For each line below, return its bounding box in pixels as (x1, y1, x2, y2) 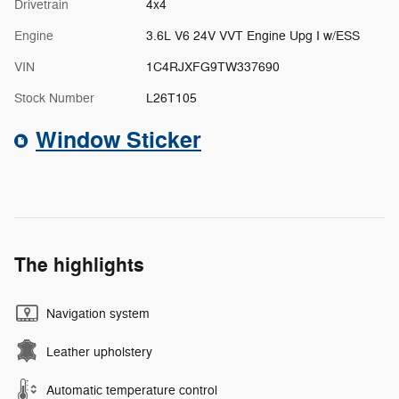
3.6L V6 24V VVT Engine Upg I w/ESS (145, 28, 360, 44)
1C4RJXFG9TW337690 (145, 59, 280, 75)
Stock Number (14, 90, 94, 106)
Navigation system (46, 305, 150, 322)
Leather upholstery (46, 344, 152, 360)
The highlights (14, 252, 144, 278)
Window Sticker (36, 126, 201, 155)
